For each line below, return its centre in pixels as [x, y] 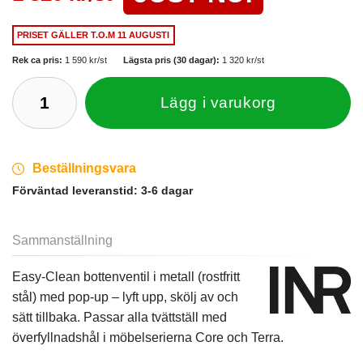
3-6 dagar [167, 191]
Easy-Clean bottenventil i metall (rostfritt [126, 277]
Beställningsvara [84, 169]
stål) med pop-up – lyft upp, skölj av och [125, 297]
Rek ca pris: [38, 60]
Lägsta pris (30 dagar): [172, 60]
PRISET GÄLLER [54, 35]
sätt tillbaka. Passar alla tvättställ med [120, 318]
